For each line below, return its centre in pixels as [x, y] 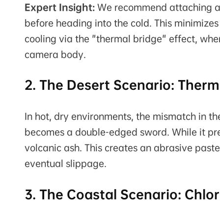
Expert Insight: [60, 7]
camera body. [55, 54]
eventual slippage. [66, 164]
